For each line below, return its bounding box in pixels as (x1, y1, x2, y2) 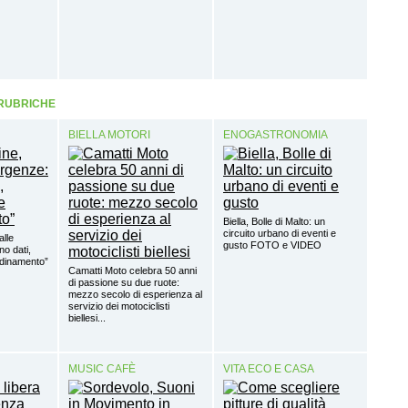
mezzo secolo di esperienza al (68, 289, 202, 301)
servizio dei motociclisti (68, 301, 169, 312)
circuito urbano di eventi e (223, 228, 336, 240)
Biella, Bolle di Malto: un (223, 216, 325, 228)
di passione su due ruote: (68, 277, 179, 289)
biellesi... (68, 312, 106, 324)
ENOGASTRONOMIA (223, 128, 328, 142)
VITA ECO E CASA (223, 362, 314, 376)
